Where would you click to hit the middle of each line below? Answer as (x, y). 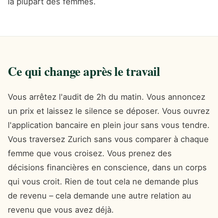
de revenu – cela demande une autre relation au (100, 195)
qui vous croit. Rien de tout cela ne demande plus (103, 181)
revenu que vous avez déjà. (61, 209)
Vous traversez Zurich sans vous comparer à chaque (108, 139)
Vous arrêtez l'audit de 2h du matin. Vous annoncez (107, 97)
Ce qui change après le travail (84, 71)
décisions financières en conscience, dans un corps (107, 167)
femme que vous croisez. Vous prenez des (90, 153)
